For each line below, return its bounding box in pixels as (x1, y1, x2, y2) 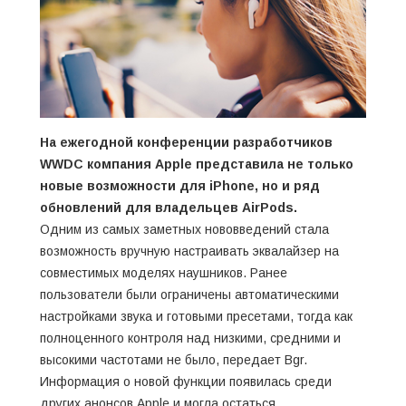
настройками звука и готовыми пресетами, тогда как (40, 308, 353, 324)
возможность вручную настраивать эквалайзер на (40, 243, 339, 258)
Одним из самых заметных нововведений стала (40, 221, 329, 237)
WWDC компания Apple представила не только (40, 156, 353, 171)
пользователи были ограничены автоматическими (40, 286, 339, 302)
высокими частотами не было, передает (40, 352, 281, 367)
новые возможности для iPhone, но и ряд (40, 178, 320, 193)
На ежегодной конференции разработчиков (40, 134, 333, 150)
